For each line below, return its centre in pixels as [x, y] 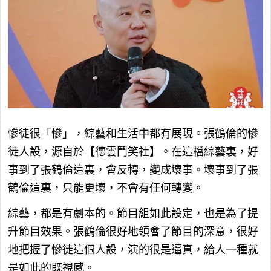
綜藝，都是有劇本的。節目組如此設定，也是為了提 [133, 213]
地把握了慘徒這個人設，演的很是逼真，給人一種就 [133, 250]
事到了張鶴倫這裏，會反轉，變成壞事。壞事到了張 [133, 170]
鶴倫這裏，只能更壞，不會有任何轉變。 [106, 188]
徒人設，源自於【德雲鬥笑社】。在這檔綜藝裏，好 [133, 152]
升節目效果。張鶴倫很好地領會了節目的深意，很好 [133, 231]
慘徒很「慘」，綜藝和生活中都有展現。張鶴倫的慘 [133, 133]
